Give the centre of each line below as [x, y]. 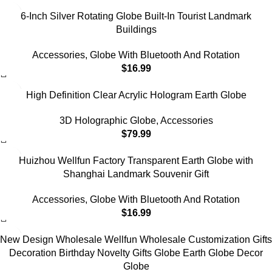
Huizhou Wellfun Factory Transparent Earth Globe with [136, 161]
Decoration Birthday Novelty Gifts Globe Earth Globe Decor [136, 253]
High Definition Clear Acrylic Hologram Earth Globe [136, 95]
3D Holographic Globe [107, 121]
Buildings [136, 30]
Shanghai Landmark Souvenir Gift [136, 174]
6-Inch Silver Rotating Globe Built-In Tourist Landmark [136, 16]
